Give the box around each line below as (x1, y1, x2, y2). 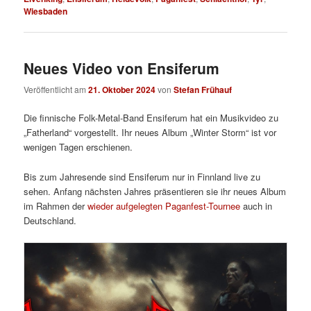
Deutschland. (24, 213, 77, 227)
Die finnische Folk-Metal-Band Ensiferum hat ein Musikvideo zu (24, 111, 279, 125)
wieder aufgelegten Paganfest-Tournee (87, 199, 241, 212)
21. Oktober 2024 (88, 83, 156, 96)
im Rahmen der (24, 199, 88, 212)
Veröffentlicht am (24, 83, 89, 96)
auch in (240, 199, 273, 212)
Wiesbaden (24, 4, 68, 17)
